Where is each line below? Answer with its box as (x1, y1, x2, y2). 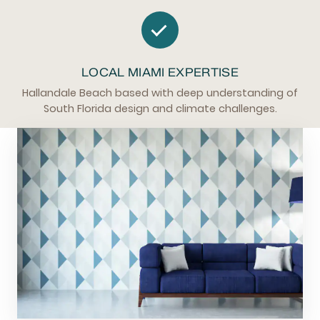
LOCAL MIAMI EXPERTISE (81, 65, 239, 79)
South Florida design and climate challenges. (43, 101, 277, 116)
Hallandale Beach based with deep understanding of (22, 86, 298, 100)
